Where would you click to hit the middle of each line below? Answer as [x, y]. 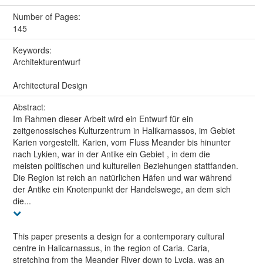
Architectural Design [50, 85]
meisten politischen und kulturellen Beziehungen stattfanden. [125, 166]
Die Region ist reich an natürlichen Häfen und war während [122, 178]
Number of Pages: [48, 17]
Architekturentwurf [46, 62]
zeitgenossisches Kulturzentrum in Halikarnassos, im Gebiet [124, 131]
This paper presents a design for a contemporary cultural [118, 236]
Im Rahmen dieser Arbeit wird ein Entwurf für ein [103, 119]
